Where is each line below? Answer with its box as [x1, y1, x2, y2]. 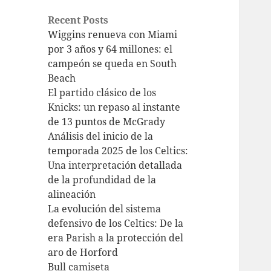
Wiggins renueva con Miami [48, 28, 178, 42]
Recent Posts [48, 13, 109, 27]
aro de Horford [48, 246, 119, 260]
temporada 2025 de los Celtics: [48, 144, 189, 158]
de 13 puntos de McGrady [48, 115, 166, 129]
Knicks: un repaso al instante [48, 100, 181, 114]
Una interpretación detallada [48, 158, 183, 172]
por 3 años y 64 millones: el [48, 42, 173, 56]
